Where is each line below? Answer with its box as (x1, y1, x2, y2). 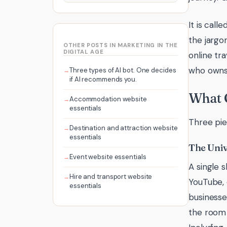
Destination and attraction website (69, 123, 178, 132)
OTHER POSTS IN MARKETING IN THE (63, 42, 178, 49)
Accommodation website (69, 94, 147, 103)
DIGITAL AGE (63, 48, 104, 56)
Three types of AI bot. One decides (69, 65, 176, 74)
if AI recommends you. (69, 74, 137, 84)
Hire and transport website (69, 172, 153, 181)
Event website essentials (69, 152, 146, 161)
